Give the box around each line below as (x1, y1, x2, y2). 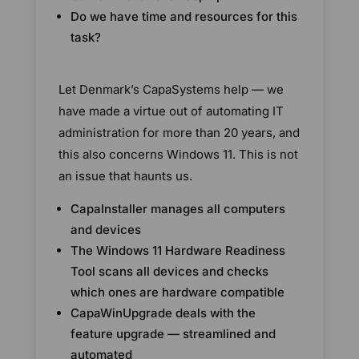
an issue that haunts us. (58, 168, 193, 184)
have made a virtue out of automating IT (58, 103, 284, 119)
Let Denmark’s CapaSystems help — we (58, 82, 284, 98)
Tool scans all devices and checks (71, 264, 269, 280)
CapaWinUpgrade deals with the (71, 305, 256, 321)
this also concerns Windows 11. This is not (58, 147, 299, 163)
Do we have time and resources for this (71, 9, 298, 25)
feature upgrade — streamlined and (71, 326, 276, 342)
